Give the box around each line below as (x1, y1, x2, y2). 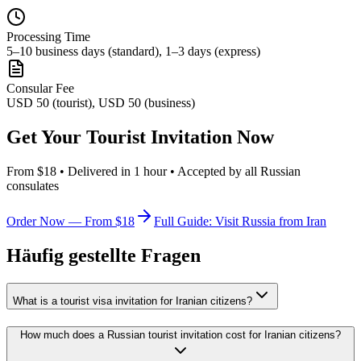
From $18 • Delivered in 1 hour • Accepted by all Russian (6, 164, 301, 179)
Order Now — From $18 (6, 214, 135, 229)
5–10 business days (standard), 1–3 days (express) (6, 44, 260, 59)
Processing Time (6, 30, 90, 44)
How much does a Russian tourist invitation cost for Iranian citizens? (20, 328, 341, 341)
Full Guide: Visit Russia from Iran (154, 214, 326, 229)
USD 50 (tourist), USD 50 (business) (6, 96, 195, 110)
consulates (6, 179, 59, 193)
